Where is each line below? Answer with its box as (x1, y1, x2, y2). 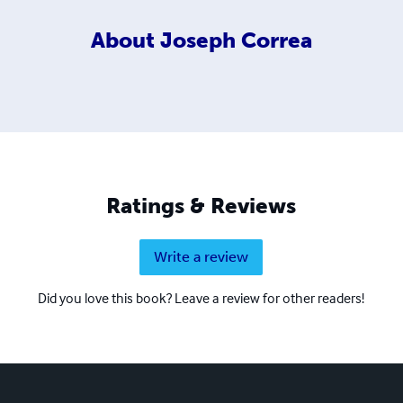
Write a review (154, 247, 249, 265)
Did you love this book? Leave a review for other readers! (38, 288, 365, 307)
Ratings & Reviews (106, 192, 297, 219)
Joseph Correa (159, 27, 312, 54)
